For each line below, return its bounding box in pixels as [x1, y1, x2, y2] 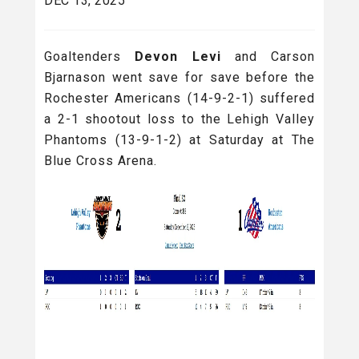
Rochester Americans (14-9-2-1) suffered [44, 90, 315, 106]
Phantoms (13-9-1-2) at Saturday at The [44, 131, 315, 147]
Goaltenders [44, 48, 121, 64]
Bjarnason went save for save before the [44, 69, 315, 85]
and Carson [234, 48, 315, 64]
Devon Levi [121, 48, 235, 64]
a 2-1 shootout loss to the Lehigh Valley [44, 111, 315, 127]
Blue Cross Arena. [44, 152, 157, 168]
